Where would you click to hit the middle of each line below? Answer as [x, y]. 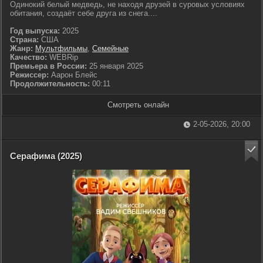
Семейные [110, 48]
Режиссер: [31, 75]
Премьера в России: [48, 66]
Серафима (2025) [46, 156]
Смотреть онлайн [138, 105]
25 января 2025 [115, 66]
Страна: [24, 40]
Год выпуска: [35, 31]
